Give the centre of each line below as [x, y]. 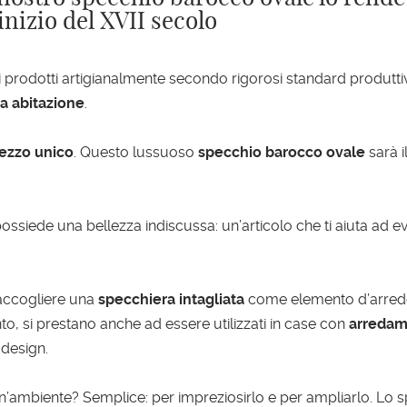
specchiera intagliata [172, 300]
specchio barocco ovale [282, 153]
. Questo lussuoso [136, 153]
